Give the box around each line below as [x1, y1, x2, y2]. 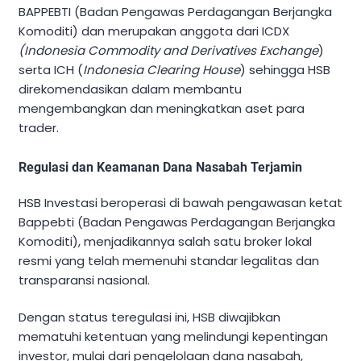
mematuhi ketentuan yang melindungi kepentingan [19, 328, 328, 346]
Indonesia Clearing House [83, 60, 240, 78]
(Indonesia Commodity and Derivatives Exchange [19, 41, 318, 59]
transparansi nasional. [19, 271, 150, 288]
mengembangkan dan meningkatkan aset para [19, 99, 305, 117]
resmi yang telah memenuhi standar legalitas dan [19, 251, 319, 269]
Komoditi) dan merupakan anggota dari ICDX [19, 22, 289, 39]
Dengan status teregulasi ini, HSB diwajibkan [19, 309, 280, 326]
